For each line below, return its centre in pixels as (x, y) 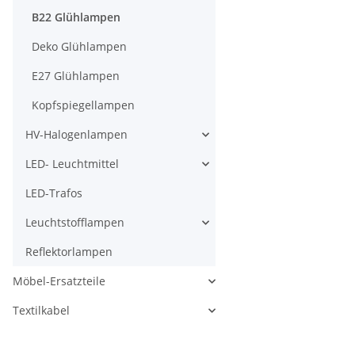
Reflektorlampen (69, 252)
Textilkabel (41, 311)
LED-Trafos (54, 193)
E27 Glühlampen (76, 76)
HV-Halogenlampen (76, 135)
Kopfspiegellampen (83, 105)
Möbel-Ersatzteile (59, 281)
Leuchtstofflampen (75, 223)
